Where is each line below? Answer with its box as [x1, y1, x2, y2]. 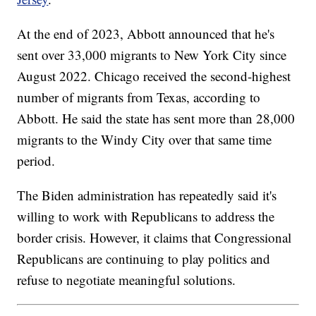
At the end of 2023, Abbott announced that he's [17, 25, 275, 43]
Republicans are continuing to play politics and [17, 250, 271, 268]
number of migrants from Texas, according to [17, 88, 261, 107]
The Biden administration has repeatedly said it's [17, 186, 277, 205]
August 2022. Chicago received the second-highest [17, 67, 291, 85]
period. [17, 152, 60, 170]
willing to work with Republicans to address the [17, 207, 275, 226]
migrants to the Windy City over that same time [17, 130, 272, 149]
